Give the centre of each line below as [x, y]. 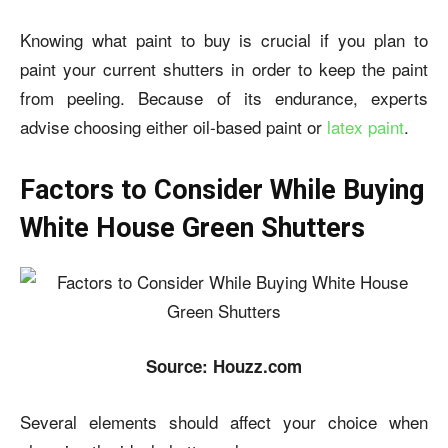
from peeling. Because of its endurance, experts [224, 97]
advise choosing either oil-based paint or [173, 126]
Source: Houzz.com [224, 366]
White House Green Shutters [192, 228]
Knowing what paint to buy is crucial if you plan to [224, 39]
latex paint [365, 126]
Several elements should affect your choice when [224, 421]
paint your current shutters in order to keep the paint [224, 68]
